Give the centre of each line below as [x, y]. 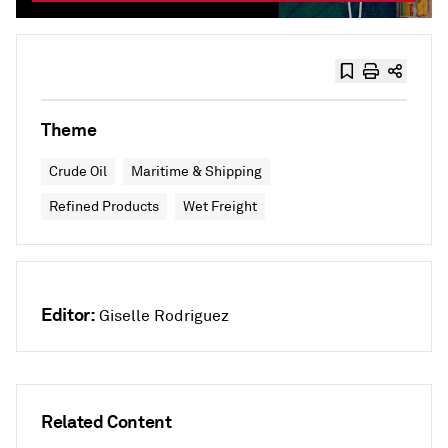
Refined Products [104, 206]
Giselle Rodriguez [164, 315]
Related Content [106, 421]
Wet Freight [220, 206]
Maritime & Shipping [196, 171]
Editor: [68, 314]
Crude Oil [78, 171]
